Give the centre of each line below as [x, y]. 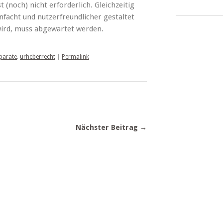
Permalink [75, 57]
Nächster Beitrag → [111, 127]
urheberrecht [38, 57]
